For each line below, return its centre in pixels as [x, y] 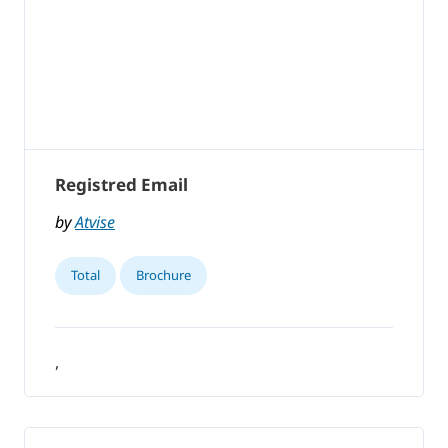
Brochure [163, 274]
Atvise [95, 221]
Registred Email [121, 185]
